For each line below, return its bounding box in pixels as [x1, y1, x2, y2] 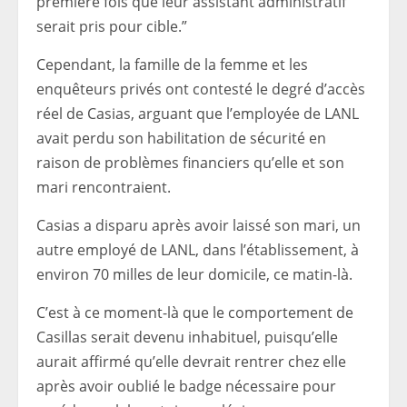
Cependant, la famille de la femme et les [36, 55, 308, 74]
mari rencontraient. [36, 177, 171, 197]
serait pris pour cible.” [36, 16, 187, 36]
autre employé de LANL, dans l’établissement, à [36, 240, 359, 260]
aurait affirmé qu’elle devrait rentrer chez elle [36, 352, 346, 372]
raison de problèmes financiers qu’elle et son [36, 153, 344, 173]
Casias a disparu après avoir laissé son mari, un [36, 215, 361, 235]
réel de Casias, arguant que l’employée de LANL [36, 104, 359, 124]
